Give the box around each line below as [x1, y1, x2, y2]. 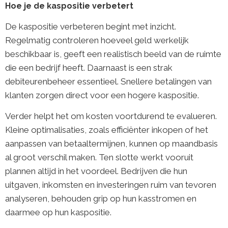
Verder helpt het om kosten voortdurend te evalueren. [5, 111, 217, 122]
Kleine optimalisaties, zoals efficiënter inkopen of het [5, 125, 208, 135]
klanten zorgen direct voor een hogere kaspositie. [5, 90, 199, 100]
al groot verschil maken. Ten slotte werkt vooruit [5, 152, 193, 163]
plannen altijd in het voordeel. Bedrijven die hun [5, 166, 187, 177]
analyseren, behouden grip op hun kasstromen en [5, 193, 196, 204]
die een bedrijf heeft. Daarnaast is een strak [5, 62, 173, 73]
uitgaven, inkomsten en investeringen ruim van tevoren [5, 180, 216, 190]
